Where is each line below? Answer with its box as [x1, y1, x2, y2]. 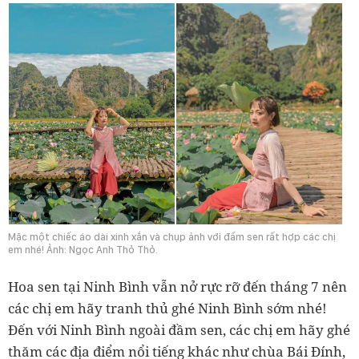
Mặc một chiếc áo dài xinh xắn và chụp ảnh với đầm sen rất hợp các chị [8, 231, 336, 244]
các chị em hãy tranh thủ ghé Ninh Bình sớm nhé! [8, 299, 327, 318]
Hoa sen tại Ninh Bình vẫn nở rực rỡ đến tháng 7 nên [8, 277, 347, 296]
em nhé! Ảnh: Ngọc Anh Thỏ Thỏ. [8, 244, 158, 256]
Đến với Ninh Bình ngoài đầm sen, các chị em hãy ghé [8, 321, 350, 340]
